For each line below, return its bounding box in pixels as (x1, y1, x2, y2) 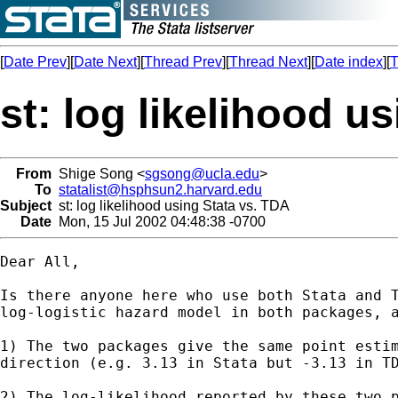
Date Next (74, 54, 137, 69)
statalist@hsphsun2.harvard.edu (59, 181, 262, 197)
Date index (314, 54, 383, 69)
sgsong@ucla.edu (145, 165, 259, 181)
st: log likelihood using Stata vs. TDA (52, 197, 290, 213)
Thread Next (229, 54, 307, 69)
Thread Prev (144, 54, 222, 69)
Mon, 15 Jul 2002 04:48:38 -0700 (52, 213, 266, 229)
